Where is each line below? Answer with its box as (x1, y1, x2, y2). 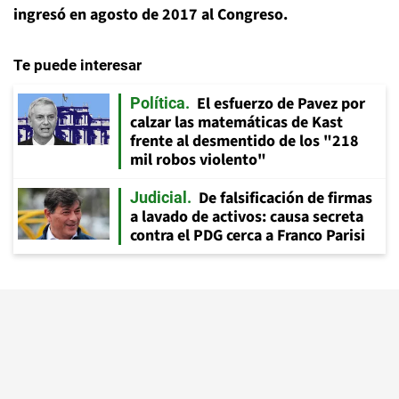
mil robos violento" (130, 149, 266, 171)
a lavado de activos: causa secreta (130, 206, 363, 228)
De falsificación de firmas (199, 187, 372, 209)
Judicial (130, 188, 187, 207)
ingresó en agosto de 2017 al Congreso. (13, 4, 288, 26)
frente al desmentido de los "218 (130, 130, 359, 152)
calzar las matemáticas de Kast (130, 111, 343, 134)
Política (130, 94, 185, 112)
